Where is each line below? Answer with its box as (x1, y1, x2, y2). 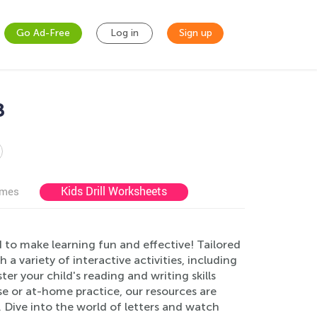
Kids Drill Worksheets (61, 183, 167, 199)
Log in (110, 27, 139, 39)
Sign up (178, 27, 212, 39)
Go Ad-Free (16, 27, 70, 39)
